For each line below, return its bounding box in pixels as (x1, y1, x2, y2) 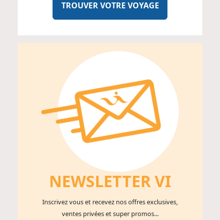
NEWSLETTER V (49, 170, 165, 192)
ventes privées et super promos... (61, 209, 159, 219)
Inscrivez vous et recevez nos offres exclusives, (42, 197, 178, 207)
